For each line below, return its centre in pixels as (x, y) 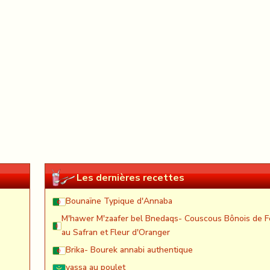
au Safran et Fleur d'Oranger (116, 233)
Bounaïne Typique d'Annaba (119, 201)
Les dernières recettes (130, 177)
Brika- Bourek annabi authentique (129, 250)
